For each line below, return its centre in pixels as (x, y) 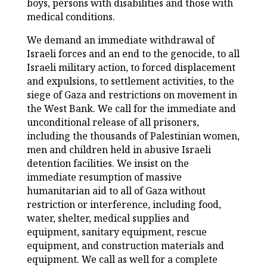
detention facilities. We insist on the (108, 164)
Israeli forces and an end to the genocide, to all (133, 54)
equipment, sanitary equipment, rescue (117, 232)
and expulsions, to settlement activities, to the (130, 81)
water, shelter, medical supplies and (108, 218)
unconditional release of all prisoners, (113, 122)
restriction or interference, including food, (124, 205)
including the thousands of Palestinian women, (133, 136)
